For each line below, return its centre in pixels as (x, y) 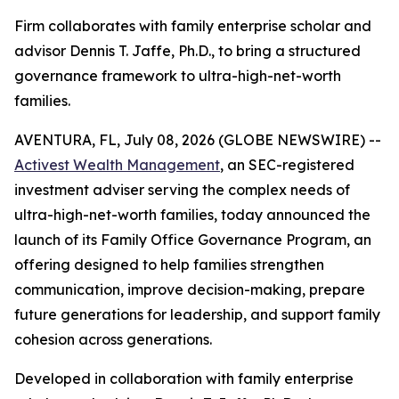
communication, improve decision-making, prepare (190, 289)
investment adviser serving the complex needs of (182, 190)
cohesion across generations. (113, 339)
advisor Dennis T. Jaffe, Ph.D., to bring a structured (187, 51)
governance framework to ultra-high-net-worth (178, 76)
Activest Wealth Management (117, 165)
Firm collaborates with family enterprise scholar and (193, 26)
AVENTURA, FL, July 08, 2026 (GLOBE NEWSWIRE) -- (198, 140)
